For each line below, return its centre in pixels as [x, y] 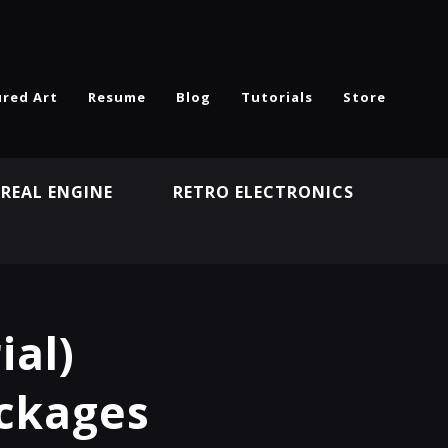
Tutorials [277, 97]
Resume [117, 97]
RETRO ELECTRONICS [263, 192]
